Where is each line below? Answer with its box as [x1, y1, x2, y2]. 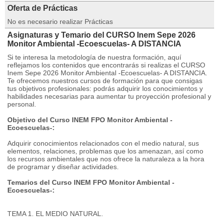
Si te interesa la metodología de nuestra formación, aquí [7, 53, 181, 61]
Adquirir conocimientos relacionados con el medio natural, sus [7, 139, 199, 147]
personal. [7, 100, 36, 108]
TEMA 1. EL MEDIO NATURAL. [7, 210, 103, 218]
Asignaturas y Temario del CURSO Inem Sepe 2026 [7, 31, 196, 39]
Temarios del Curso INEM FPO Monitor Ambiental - [7, 178, 175, 186]
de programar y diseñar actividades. [7, 163, 119, 171]
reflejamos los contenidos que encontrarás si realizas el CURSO [7, 61, 205, 69]
